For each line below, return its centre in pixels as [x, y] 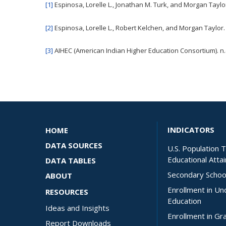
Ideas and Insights [77, 208]
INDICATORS [191, 130]
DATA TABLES [71, 160]
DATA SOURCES [74, 145]
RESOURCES [67, 192]
